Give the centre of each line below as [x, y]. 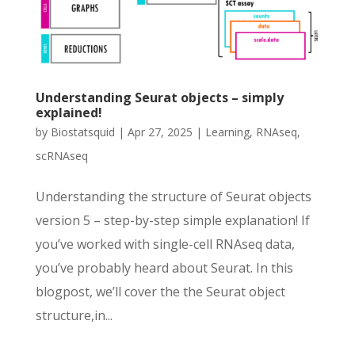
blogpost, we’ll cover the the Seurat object [160, 291]
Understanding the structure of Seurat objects [173, 196]
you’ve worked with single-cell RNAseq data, [165, 244]
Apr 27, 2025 [160, 132]
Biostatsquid [82, 132]
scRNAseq [61, 155]
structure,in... [74, 315]
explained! [69, 112]
